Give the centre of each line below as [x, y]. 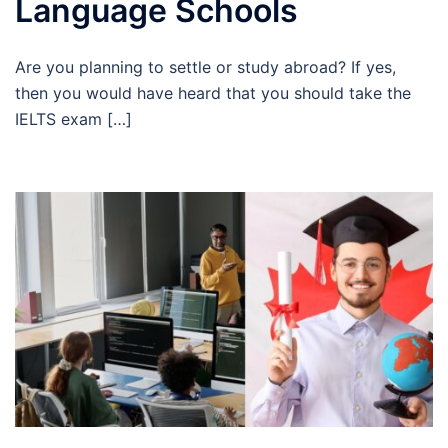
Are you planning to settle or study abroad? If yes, [205, 66]
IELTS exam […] [73, 118]
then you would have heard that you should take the [213, 92]
